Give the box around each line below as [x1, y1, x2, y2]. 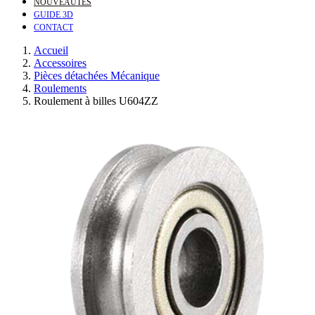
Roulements [34, 82, 86, 94]
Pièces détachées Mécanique [34, 70, 160, 82]
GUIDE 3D [34, 10, 73, 20]
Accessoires [34, 57, 86, 69]
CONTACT [34, 22, 73, 32]
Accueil [34, 44, 68, 56]
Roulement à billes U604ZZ [34, 95, 158, 107]
